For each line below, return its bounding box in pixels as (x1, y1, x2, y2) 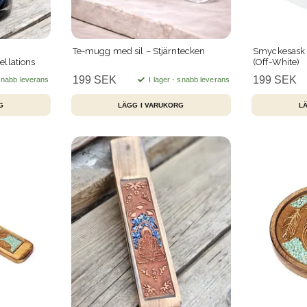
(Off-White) (253, 57, 300, 68)
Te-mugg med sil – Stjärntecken (72, 46, 206, 57)
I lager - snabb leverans (147, 75, 230, 84)
